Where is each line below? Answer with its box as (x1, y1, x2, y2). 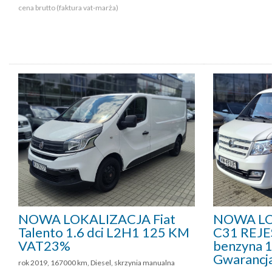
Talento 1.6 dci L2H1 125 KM (18, 223, 189, 240)
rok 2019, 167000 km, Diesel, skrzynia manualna (18, 257, 175, 267)
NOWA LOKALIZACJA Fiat (18, 210, 175, 227)
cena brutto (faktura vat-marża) (18, 3, 120, 13)
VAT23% (18, 237, 70, 254)
